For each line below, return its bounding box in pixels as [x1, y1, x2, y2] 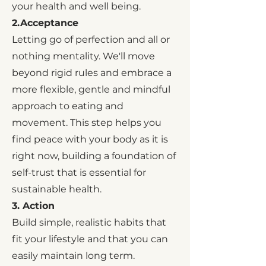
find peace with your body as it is [12, 134, 168, 145]
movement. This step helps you [12, 117, 161, 128]
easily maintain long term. [12, 250, 137, 261]
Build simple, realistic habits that [12, 217, 166, 228]
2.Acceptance [12, 17, 78, 28]
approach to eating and [12, 100, 123, 112]
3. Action [12, 200, 55, 211]
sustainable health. [12, 183, 102, 195]
